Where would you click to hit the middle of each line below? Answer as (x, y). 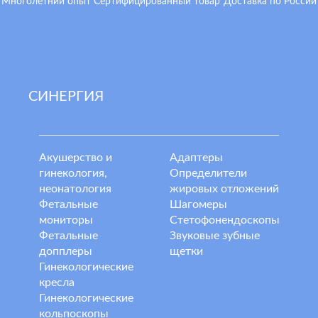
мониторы (66, 220)
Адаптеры (196, 158)
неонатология (75, 189)
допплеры (66, 251)
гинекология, (73, 173)
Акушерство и (76, 158)
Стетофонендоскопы (225, 220)
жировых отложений (224, 189)
